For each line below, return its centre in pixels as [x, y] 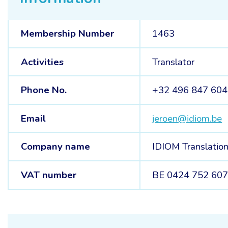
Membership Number [67, 34]
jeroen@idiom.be [187, 118]
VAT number [48, 175]
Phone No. [44, 90]
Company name [55, 147]
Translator [174, 62]
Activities [42, 62]
